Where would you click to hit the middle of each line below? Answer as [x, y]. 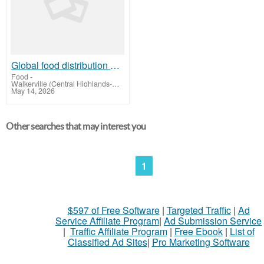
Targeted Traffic [199, 210]
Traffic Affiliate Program [118, 232]
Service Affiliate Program [107, 221]
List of [242, 232]
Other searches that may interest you [76, 126]
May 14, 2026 [33, 90]
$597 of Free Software [113, 210]
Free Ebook [198, 232]
